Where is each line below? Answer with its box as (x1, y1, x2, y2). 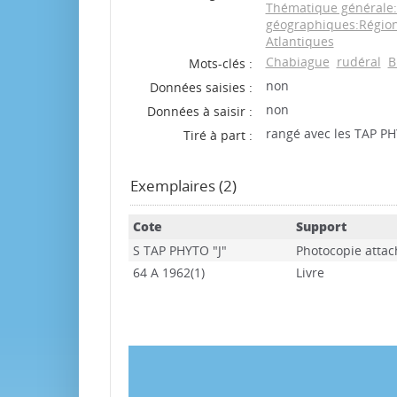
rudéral (336, 53, 381, 70)
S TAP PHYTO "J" (132, 242, 227, 259)
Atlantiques (265, 33, 334, 50)
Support (295, 218, 346, 235)
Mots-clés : (188, 55, 253, 72)
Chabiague (265, 53, 330, 70)
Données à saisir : (146, 103, 253, 120)
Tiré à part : (183, 127, 253, 144)
